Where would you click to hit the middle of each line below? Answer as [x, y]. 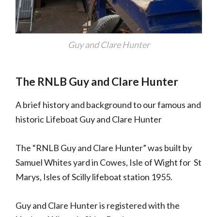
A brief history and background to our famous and [108, 105]
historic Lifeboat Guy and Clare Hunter [88, 119]
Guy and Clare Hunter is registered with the [97, 206]
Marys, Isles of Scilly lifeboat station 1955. [94, 177]
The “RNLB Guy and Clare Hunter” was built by [103, 148]
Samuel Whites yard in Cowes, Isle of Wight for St [108, 163]
